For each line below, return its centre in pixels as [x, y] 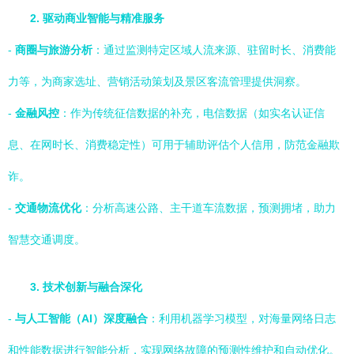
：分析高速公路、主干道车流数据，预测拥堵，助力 [209, 208]
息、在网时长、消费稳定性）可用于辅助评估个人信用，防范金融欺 [174, 145]
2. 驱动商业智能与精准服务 [97, 18]
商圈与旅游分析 [54, 50]
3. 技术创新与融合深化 [86, 287]
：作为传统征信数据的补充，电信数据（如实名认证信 [192, 113]
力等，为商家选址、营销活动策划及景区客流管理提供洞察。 [157, 81]
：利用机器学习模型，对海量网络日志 [242, 318]
